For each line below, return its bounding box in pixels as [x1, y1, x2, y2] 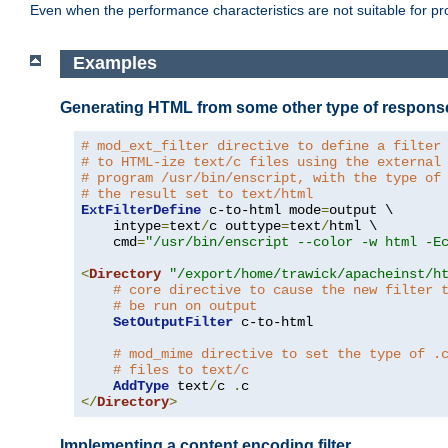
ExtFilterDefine [81, 201, 201, 218]
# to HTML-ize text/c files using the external [81, 153, 441, 170]
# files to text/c [113, 361, 249, 378]
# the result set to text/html [81, 185, 313, 202]
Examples [72, 53, 162, 74]
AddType [113, 377, 169, 394]
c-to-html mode [201, 201, 321, 218]
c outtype [209, 217, 281, 234]
